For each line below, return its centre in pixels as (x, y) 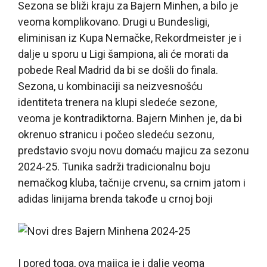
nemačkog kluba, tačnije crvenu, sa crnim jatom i (132, 182)
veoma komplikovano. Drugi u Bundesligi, (114, 21)
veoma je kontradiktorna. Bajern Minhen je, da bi (130, 118)
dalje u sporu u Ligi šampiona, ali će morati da (123, 54)
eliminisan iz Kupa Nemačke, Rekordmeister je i (130, 38)
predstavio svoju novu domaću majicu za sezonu (133, 150)
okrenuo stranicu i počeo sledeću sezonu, (116, 134)
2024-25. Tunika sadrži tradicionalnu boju (114, 166)
